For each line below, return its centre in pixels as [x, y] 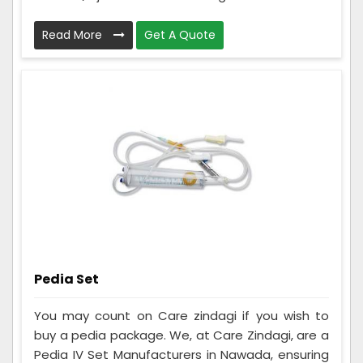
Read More [74, 35]
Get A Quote [180, 35]
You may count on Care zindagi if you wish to [181, 316]
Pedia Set [66, 280]
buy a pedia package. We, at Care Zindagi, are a [181, 335]
